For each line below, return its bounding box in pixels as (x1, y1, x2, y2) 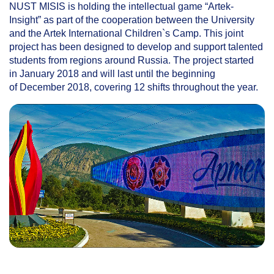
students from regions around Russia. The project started (9, 54, 254, 65)
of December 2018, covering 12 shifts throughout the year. (9, 81, 258, 92)
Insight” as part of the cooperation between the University (9, 14, 254, 25)
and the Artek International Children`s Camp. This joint (9, 28, 243, 39)
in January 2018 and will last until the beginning (9, 68, 215, 79)
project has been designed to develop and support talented (9, 41, 263, 52)
